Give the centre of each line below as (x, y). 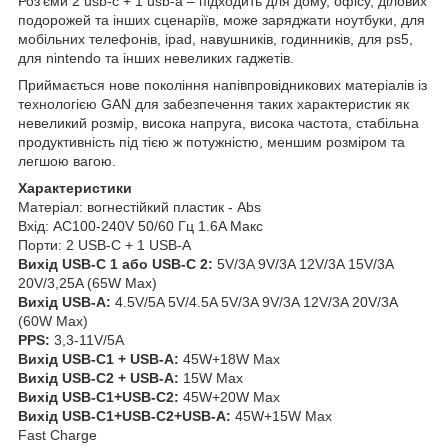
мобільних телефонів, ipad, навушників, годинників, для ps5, (215, 38)
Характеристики (75, 187)
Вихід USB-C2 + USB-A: (98, 377)
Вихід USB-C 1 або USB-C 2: (115, 263)
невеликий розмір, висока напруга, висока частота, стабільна (218, 122)
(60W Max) (53, 320)
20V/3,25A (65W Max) (87, 282)
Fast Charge (57, 434)
